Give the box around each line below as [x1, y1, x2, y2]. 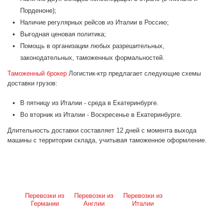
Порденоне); [20, 7, 56, 15]
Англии [83, 200, 105, 208]
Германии [30, 200, 59, 208]
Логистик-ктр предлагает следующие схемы [67, 70, 201, 78]
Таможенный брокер [7, 70, 67, 78]
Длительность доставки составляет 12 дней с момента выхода [7, 127, 196, 135]
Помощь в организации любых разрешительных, [20, 42, 165, 50]
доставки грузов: [7, 80, 57, 87]
